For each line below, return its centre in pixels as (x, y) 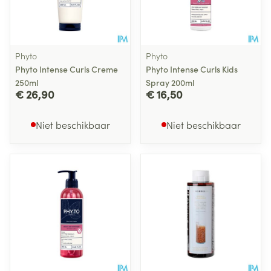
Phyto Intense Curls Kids (192, 69)
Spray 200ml (170, 82)
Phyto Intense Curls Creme (67, 69)
